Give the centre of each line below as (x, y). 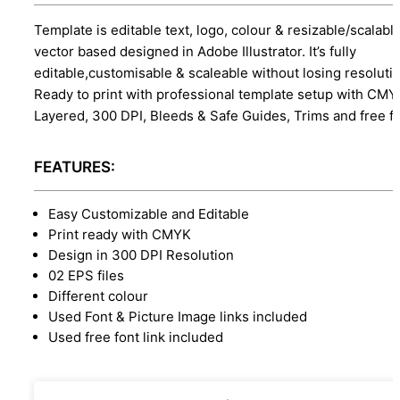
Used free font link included (136, 337)
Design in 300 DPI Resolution (141, 254)
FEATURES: (75, 167)
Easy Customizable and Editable (149, 213)
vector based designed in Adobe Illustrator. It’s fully (195, 51)
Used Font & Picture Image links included (178, 316)
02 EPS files (86, 275)
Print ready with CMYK (120, 234)
